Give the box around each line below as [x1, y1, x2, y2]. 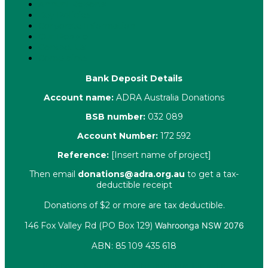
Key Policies [38, 10, 91, 21]
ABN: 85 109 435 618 [92, 240, 176, 252]
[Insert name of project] [111, 150, 211, 161]
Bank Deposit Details [86, 73, 182, 84]
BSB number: [85, 111, 145, 123]
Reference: [57, 150, 109, 161]
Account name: [44, 92, 114, 103]
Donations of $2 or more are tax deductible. [43, 200, 225, 211]
